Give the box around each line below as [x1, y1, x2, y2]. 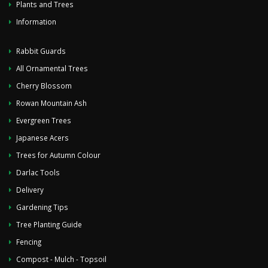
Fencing [16, 237, 41, 246]
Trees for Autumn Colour [16, 150, 100, 160]
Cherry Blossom [16, 81, 72, 90]
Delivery [16, 185, 44, 194]
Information [16, 17, 56, 26]
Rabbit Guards [16, 46, 66, 56]
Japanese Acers [16, 133, 69, 142]
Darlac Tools [16, 167, 60, 177]
